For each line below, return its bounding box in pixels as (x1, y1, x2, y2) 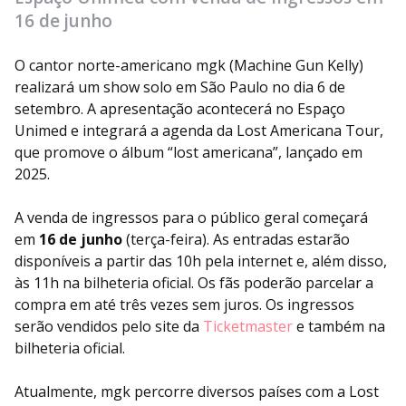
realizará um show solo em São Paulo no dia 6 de (14, 77, 345, 97)
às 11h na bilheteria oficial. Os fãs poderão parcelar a (14, 273, 373, 293)
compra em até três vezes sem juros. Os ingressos (14, 295, 354, 314)
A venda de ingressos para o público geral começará (14, 208, 368, 227)
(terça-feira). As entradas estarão (122, 229, 350, 249)
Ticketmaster (203, 316, 293, 336)
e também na (293, 316, 385, 336)
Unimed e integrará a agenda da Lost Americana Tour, (14, 121, 383, 140)
